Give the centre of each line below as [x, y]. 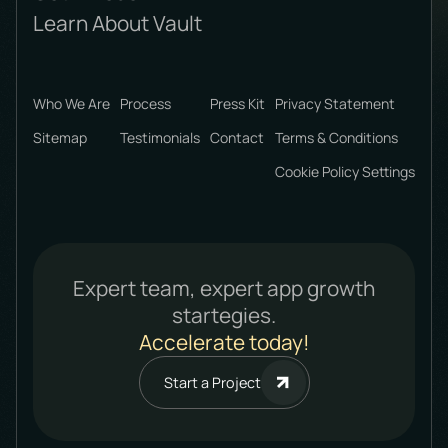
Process [145, 104]
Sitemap [60, 138]
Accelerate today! [224, 342]
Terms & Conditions [336, 138]
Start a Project [212, 383]
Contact [237, 138]
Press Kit [237, 104]
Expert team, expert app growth [224, 288]
